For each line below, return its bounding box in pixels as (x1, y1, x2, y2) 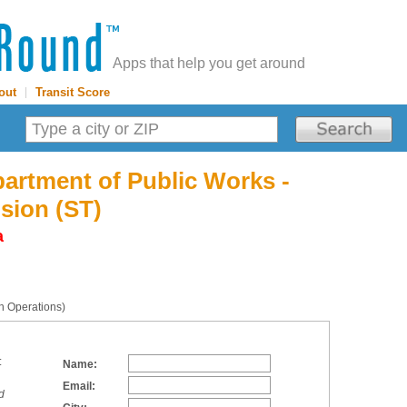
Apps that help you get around (113, 55, 305, 71)
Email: (63, 380, 95, 392)
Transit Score (35, 85, 110, 99)
